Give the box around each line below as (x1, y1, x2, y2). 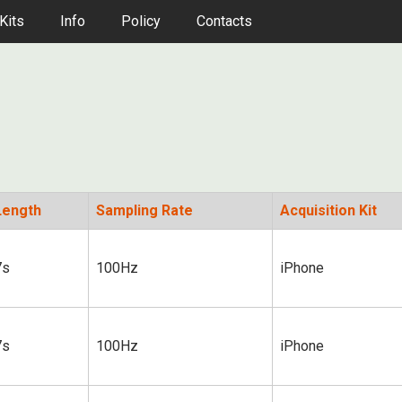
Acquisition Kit (280, 202, 377, 219)
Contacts (197, 13, 252, 30)
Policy (121, 13, 161, 30)
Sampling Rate (96, 202, 193, 219)
